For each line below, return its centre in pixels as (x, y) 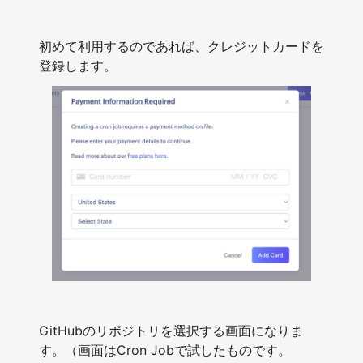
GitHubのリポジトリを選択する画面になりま (171, 331)
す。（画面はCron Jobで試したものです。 (165, 350)
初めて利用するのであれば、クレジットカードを (181, 46)
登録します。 (78, 65)
